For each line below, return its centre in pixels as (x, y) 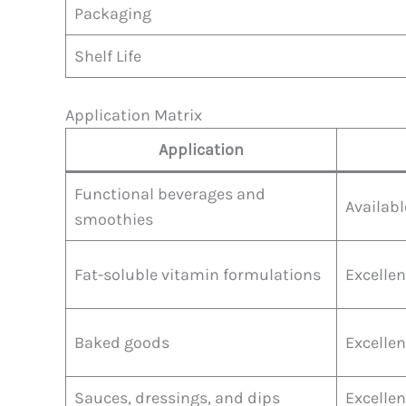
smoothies (114, 219)
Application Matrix (134, 115)
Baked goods (122, 342)
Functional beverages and (170, 193)
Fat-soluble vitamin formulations (198, 274)
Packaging (113, 13)
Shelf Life (108, 56)
